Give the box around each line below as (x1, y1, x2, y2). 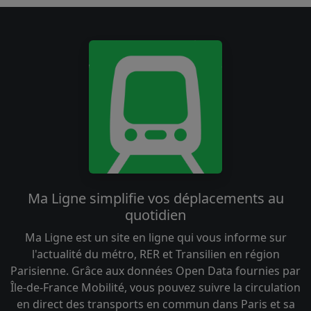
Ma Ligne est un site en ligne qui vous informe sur (24, 229, 287, 245)
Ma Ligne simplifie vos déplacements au (27, 188, 284, 208)
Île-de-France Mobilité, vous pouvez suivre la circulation (10, 279, 301, 295)
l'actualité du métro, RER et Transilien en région (31, 246, 280, 262)
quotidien (125, 205, 186, 224)
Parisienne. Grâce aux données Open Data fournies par (10, 262, 301, 278)
